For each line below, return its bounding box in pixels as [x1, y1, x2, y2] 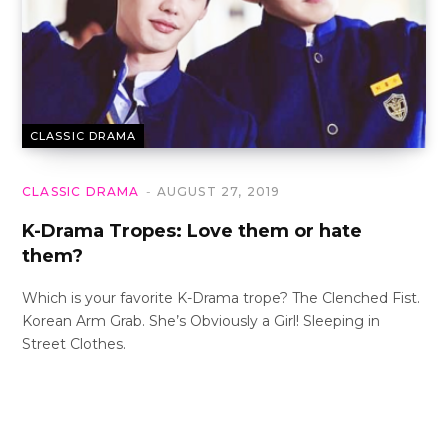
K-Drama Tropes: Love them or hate [22, 219, 362, 242]
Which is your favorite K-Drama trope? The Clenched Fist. [22, 288, 420, 307]
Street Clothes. [22, 334, 126, 353]
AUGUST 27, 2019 [156, 183, 281, 199]
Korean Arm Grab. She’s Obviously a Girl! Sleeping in [22, 311, 380, 330]
